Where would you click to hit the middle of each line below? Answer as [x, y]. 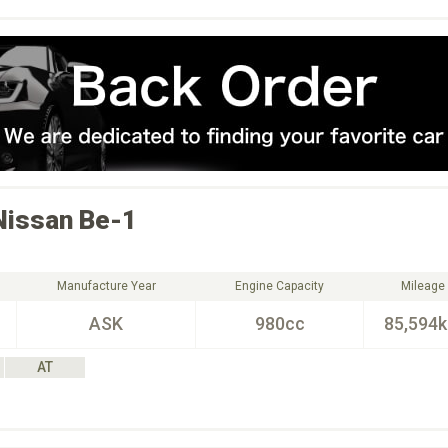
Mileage [422, 286]
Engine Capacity [279, 286]
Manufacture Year [106, 286]
